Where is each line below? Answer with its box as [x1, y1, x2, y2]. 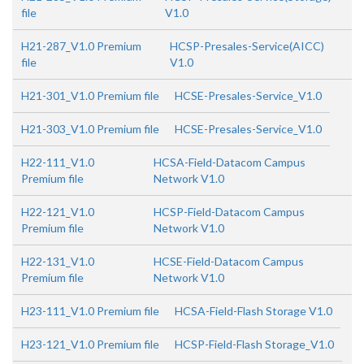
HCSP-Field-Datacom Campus [154, 205, 305, 219]
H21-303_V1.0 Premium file [21, 122, 159, 136]
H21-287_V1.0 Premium [21, 39, 141, 53]
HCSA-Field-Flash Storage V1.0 [175, 304, 332, 318]
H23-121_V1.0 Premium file [21, 337, 159, 351]
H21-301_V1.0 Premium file [21, 89, 159, 102]
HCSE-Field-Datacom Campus [154, 254, 305, 268]
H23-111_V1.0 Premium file [21, 304, 159, 318]
